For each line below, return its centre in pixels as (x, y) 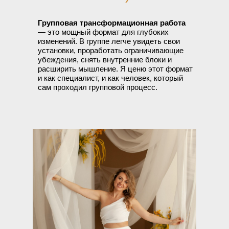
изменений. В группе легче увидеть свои (109, 41)
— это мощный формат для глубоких (103, 32)
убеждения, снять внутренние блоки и (105, 60)
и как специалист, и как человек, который (110, 78)
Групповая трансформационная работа (112, 23)
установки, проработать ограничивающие (111, 50)
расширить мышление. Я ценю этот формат (115, 69)
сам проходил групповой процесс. (98, 87)
